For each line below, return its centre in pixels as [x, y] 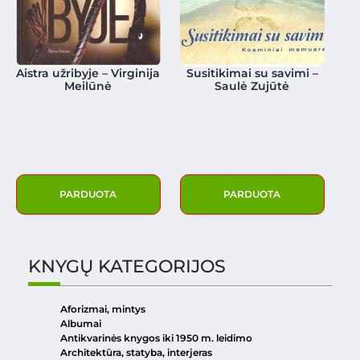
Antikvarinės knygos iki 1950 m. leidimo [156, 337]
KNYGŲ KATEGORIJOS [127, 266]
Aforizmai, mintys [103, 309]
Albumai [81, 323]
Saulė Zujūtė [252, 86]
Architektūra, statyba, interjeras [136, 352]
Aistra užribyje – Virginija [88, 73]
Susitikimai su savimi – [252, 73]
